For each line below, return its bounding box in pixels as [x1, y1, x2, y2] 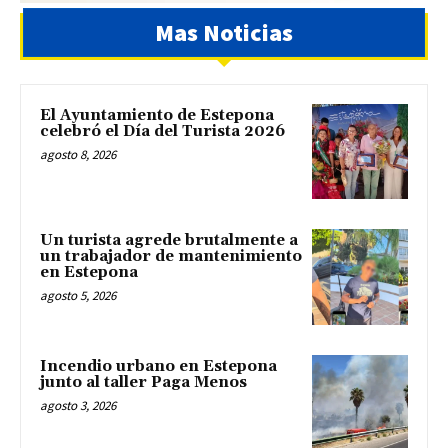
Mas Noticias [155, 16, 293, 48]
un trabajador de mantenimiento [40, 247, 302, 267]
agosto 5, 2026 [40, 287, 116, 305]
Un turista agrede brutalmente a [40, 231, 298, 251]
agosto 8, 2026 [40, 145, 116, 163]
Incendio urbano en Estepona [40, 357, 277, 377]
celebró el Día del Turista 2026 [40, 121, 285, 141]
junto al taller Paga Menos [40, 373, 247, 393]
